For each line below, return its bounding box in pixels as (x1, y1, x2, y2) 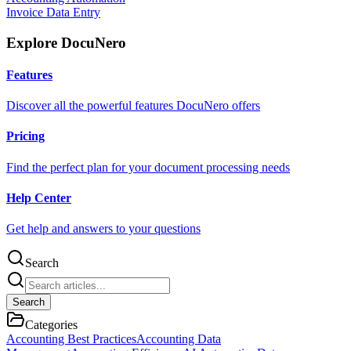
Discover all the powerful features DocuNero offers (6, 99, 260, 113)
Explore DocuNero (6, 34, 126, 51)
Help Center (6, 190, 71, 204)
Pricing (6, 129, 45, 143)
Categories (25, 318, 78, 332)
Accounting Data (136, 332, 221, 346)
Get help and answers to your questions (6, 222, 201, 236)
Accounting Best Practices (6, 332, 136, 346)
